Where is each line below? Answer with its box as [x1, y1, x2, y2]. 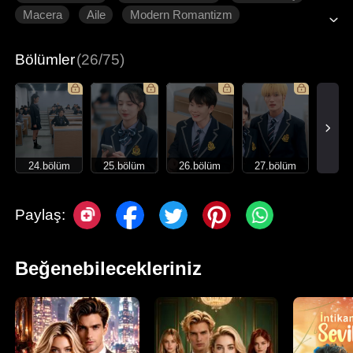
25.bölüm [103, 159, 146, 172]
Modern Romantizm [129, 8, 232, 21]
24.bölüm [28, 159, 70, 172]
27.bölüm [254, 159, 296, 172]
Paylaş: [15, 206, 66, 224]
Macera [22, 8, 62, 21]
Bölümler [15, 51, 76, 69]
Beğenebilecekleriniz [15, 258, 203, 280]
